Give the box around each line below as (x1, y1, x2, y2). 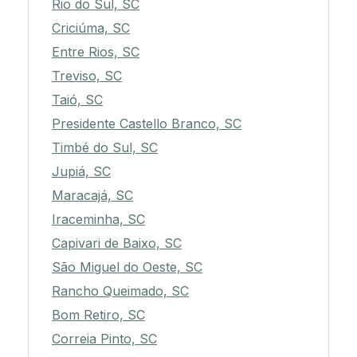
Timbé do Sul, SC (52, 139, 158, 156)
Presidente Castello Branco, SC (52, 116, 241, 132)
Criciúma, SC (52, 20, 130, 37)
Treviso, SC (52, 68, 122, 84)
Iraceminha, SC (52, 211, 145, 228)
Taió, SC (52, 92, 103, 108)
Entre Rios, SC (52, 44, 139, 61)
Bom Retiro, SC (52, 307, 145, 324)
